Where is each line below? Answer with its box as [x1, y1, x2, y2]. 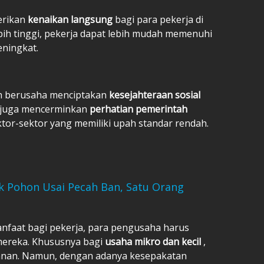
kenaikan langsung [28, 12, 115, 26]
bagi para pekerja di [115, 12, 203, 26]
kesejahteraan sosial [109, 88, 200, 101]
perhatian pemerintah [90, 102, 187, 115]
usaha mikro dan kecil [105, 235, 203, 248]
